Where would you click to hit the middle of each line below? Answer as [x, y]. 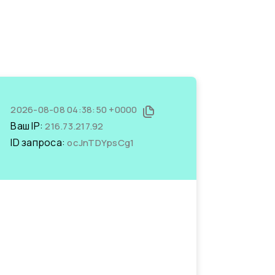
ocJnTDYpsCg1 [101, 143]
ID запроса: [39, 142]
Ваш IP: [28, 126]
